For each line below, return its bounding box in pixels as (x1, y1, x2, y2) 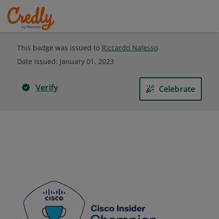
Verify (36, 82, 59, 93)
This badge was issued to (17, 43, 102, 52)
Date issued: (17, 57, 60, 66)
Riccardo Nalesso (102, 43, 158, 52)
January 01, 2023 (60, 57, 114, 66)
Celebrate (158, 84, 196, 94)
